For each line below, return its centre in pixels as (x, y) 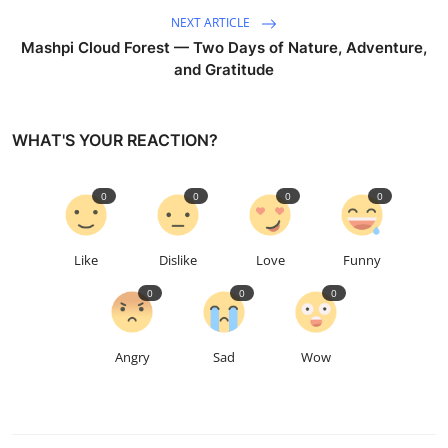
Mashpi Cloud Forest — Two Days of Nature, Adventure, (224, 47)
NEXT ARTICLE (212, 23)
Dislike (178, 259)
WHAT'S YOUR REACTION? (115, 139)
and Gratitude (224, 69)
